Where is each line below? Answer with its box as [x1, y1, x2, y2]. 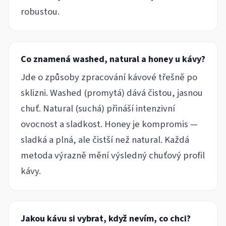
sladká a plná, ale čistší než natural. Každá [21, 133, 189, 147]
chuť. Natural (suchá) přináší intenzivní [21, 102, 175, 116]
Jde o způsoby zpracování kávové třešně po [21, 71, 197, 84]
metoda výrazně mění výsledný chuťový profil [21, 149, 205, 162]
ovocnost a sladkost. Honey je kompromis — [21, 118, 198, 131]
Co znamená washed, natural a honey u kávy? [21, 53, 205, 66]
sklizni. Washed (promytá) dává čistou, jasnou [21, 86, 203, 100]
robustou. [21, 5, 60, 19]
